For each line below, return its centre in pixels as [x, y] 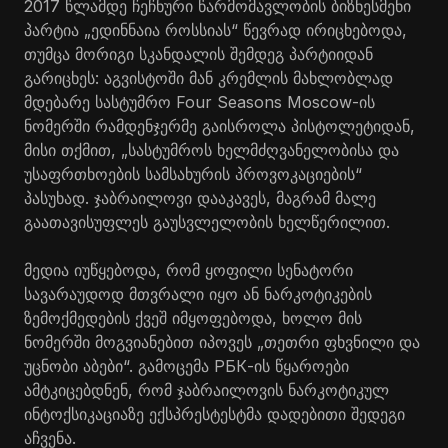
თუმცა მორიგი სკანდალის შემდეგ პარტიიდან [198, 53]
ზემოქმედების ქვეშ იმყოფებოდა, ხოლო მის [193, 317]
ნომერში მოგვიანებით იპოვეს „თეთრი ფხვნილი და [222, 341]
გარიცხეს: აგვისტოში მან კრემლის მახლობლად [208, 77]
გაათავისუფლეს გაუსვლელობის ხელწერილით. [207, 221]
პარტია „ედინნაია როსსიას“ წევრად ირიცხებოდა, [215, 29]
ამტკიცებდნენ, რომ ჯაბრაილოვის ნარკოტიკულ [206, 389]
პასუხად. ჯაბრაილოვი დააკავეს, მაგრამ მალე [200, 197]
